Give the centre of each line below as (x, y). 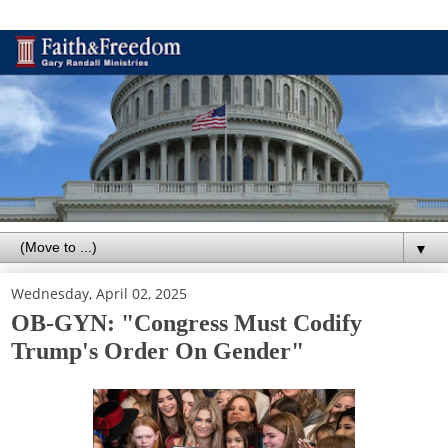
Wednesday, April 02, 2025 (99, 293)
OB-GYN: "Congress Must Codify (186, 322)
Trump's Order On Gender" (157, 350)
